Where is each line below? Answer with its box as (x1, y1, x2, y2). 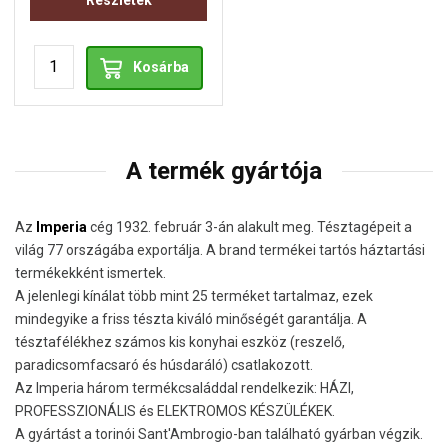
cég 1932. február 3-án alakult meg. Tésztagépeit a (87, 219, 412, 236)
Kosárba (133, 59, 190, 76)
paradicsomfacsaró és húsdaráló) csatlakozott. (15, 357, 313, 374)
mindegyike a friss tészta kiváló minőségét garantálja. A (15, 311, 367, 328)
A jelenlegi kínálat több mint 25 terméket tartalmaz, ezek (15, 288, 373, 305)
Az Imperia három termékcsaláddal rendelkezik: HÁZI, (15, 380, 354, 397)
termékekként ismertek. (15, 265, 166, 282)
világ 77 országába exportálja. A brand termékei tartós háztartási (15, 242, 425, 259)
